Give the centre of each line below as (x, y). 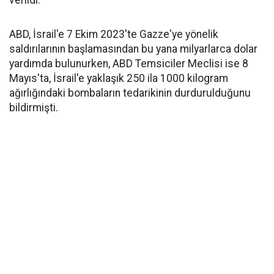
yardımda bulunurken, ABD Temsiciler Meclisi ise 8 (129, 64)
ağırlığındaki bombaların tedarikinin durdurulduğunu (130, 93)
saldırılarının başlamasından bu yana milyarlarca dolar (133, 49)
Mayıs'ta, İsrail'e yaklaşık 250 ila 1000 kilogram (119, 78)
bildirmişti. (34, 108)
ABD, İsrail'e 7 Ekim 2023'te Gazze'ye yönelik (114, 34)
